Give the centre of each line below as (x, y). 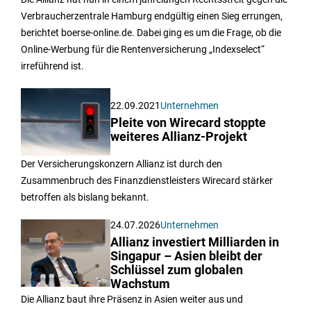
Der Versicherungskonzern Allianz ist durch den (121, 164)
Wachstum (141, 284)
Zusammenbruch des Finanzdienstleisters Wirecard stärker (147, 181)
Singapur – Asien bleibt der (187, 257)
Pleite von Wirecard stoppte (188, 123)
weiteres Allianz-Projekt (179, 137)
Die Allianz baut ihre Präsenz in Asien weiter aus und (132, 300)
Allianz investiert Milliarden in (195, 243)
